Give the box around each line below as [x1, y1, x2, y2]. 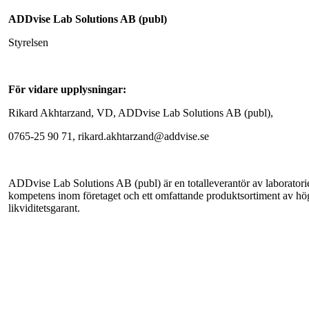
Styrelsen [8, 36, 48, 48]
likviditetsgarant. [8, 201, 80, 214]
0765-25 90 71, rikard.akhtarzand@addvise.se [8, 130, 209, 142]
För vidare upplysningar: [8, 83, 126, 95]
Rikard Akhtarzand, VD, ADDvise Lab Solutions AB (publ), [8, 106, 273, 119]
